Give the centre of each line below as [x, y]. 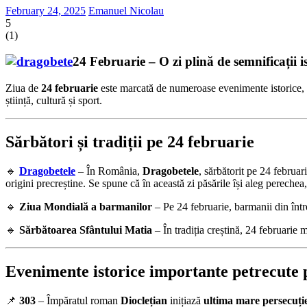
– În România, [109, 171]
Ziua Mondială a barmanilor [86, 206]
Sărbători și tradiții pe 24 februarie [130, 142]
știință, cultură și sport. [54, 101]
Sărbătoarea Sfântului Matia [86, 230]
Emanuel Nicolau [126, 10]
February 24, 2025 [46, 10]
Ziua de [23, 88]
